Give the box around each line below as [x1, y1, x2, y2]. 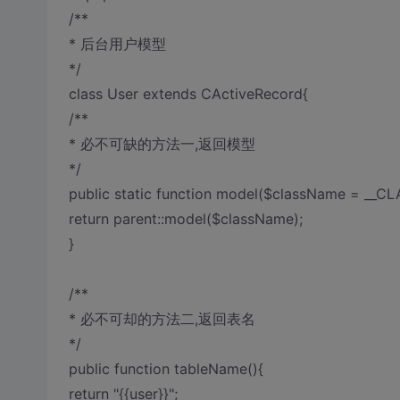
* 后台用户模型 [68, 35, 166, 53]
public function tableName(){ [68, 360, 263, 378]
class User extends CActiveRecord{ [68, 85, 308, 103]
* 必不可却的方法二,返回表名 [68, 310, 255, 328]
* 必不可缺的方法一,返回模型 [68, 135, 255, 153]
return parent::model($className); [68, 210, 303, 228]
